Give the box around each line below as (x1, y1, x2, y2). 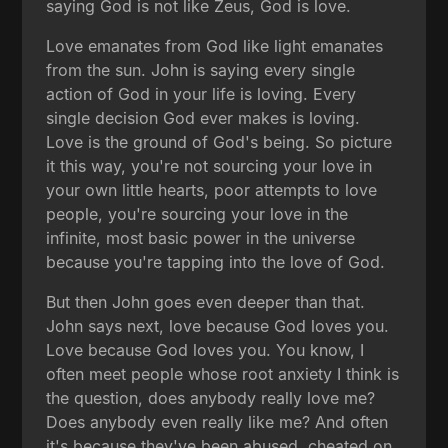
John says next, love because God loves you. (46, 315, 390, 336)
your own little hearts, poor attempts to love (46, 179, 378, 200)
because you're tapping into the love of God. (46, 251, 386, 272)
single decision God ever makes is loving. (46, 107, 361, 128)
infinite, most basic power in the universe (46, 227, 356, 248)
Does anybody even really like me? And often (46, 411, 389, 432)
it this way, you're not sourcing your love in (46, 155, 373, 176)
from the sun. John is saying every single (46, 59, 356, 80)
